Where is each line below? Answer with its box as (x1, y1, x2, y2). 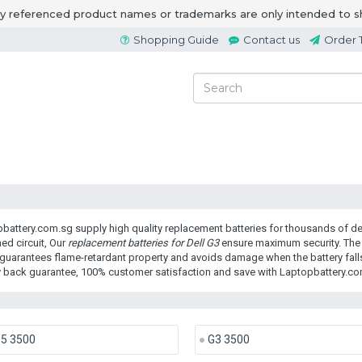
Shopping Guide (133, 33, 219, 46)
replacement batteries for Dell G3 (67, 237, 219, 249)
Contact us (243, 33, 300, 46)
